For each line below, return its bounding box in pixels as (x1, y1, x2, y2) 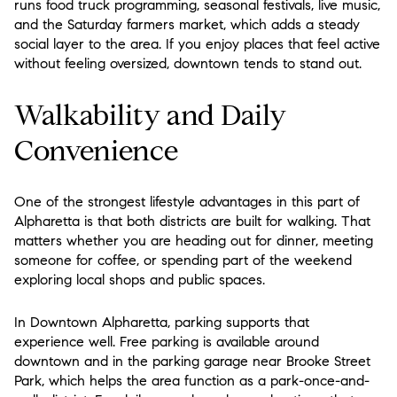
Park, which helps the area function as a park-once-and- (14, 372, 370, 390)
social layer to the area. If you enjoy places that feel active (14, 35, 380, 53)
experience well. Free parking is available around (14, 333, 319, 351)
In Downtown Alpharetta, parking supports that (14, 314, 309, 331)
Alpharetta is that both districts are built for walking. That (14, 212, 370, 230)
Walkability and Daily (14, 97, 286, 134)
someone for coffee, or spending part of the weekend (14, 251, 352, 269)
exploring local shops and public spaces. (14, 270, 265, 288)
